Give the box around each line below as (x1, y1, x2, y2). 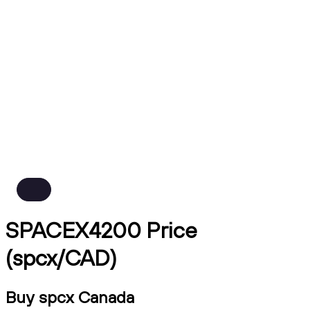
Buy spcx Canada (6, 286, 134, 307)
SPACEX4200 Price (6, 216, 197, 244)
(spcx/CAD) (6, 244, 117, 272)
